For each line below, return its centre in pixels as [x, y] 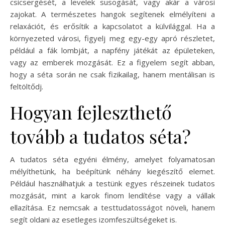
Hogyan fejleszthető [91, 112]
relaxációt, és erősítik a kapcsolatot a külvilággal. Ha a [113, 26]
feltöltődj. [27, 86]
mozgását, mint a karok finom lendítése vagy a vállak [113, 195]
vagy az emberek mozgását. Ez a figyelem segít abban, [113, 62]
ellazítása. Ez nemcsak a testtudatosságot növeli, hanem [113, 207]
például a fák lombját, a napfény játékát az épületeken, [113, 50]
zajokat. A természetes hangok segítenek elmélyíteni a [113, 14]
